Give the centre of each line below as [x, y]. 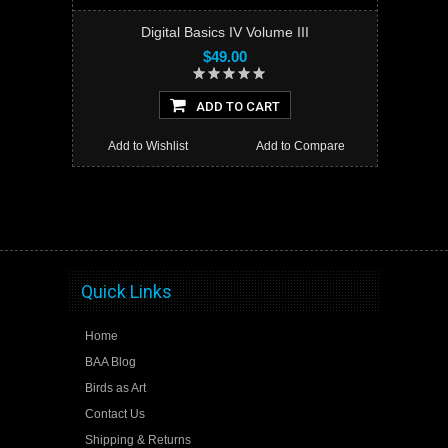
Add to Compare [301, 146]
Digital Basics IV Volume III [224, 32]
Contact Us [114, 413]
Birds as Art [115, 387]
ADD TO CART [237, 106]
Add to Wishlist [147, 146]
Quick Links [126, 291]
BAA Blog [110, 361]
